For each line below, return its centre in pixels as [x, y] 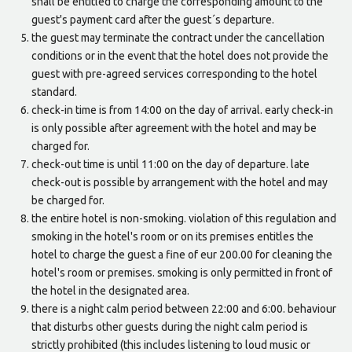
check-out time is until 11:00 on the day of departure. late [170, 165]
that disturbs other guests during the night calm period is [170, 327]
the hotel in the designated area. [110, 291]
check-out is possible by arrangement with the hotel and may [180, 183]
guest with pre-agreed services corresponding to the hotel [174, 74]
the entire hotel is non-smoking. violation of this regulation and [184, 219]
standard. [54, 92]
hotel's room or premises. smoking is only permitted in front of [182, 273]
